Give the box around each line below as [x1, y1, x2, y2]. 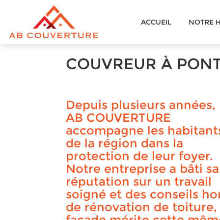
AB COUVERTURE [66, 110, 171, 125]
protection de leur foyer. [66, 149, 214, 163]
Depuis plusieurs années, [66, 98, 216, 112]
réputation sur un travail [66, 174, 212, 189]
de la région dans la [66, 136, 184, 150]
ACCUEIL [141, 18, 171, 27]
